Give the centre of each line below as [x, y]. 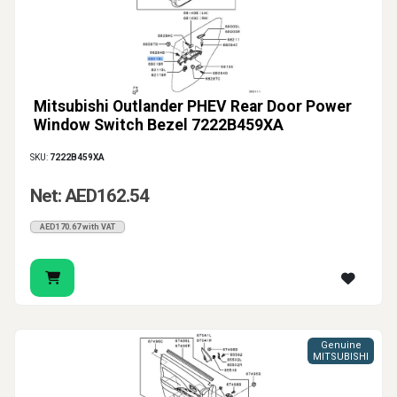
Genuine [341, 346]
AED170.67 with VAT [78, 227]
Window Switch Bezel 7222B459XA [159, 125]
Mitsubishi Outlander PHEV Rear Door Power [193, 107]
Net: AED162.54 [90, 196]
